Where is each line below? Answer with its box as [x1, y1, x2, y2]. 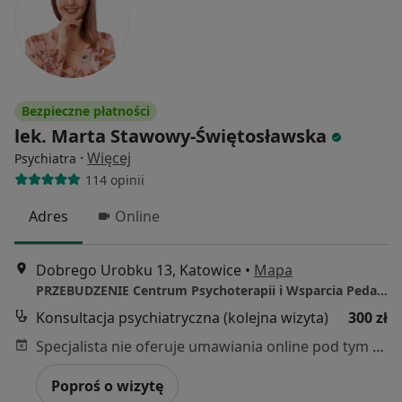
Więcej [87, 148, 131, 169]
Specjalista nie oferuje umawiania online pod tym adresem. [372, 336, 384, 356]
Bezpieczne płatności [22, 102, 150, 120]
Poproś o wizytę [51, 375, 163, 396]
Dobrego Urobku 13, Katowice [36, 259, 241, 280]
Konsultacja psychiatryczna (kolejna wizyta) [36, 307, 328, 328]
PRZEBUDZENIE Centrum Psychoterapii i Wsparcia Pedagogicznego [377, 281, 388, 299]
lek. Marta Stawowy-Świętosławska [14, 124, 327, 149]
